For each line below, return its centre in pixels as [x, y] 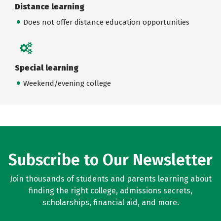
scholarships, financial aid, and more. [110, 203]
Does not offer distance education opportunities [106, 22]
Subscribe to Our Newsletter [110, 160]
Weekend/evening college [67, 83]
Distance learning [50, 7]
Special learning [47, 68]
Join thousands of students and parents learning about [110, 179]
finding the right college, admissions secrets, [110, 191]
